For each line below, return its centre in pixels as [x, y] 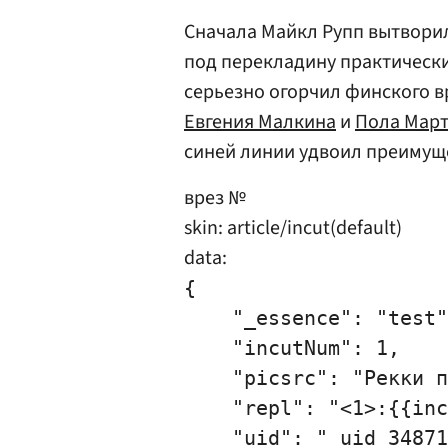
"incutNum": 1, [292, 348]
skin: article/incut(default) [293, 228]
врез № [215, 198]
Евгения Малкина [260, 122]
